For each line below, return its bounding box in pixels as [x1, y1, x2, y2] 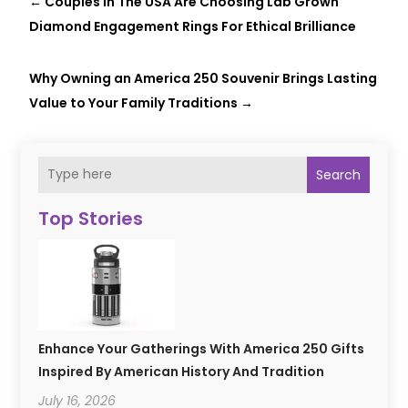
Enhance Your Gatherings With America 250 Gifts [38, 339, 365, 358]
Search [315, 165, 361, 184]
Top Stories [38, 205, 144, 231]
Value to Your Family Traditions [29, 93, 239, 112]
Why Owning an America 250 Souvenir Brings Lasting [29, 68, 378, 87]
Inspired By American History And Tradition [38, 362, 325, 381]
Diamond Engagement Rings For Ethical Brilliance [29, 16, 357, 36]
